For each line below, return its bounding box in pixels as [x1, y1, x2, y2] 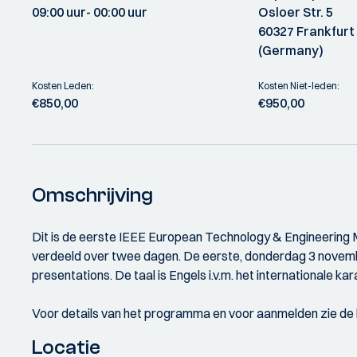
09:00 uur [32, 4, 86, 20]
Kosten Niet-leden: [258, 80, 340, 92]
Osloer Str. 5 [258, 4, 334, 20]
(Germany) [258, 42, 324, 58]
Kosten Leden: [32, 80, 94, 92]
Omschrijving [32, 183, 153, 207]
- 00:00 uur [86, 4, 147, 20]
